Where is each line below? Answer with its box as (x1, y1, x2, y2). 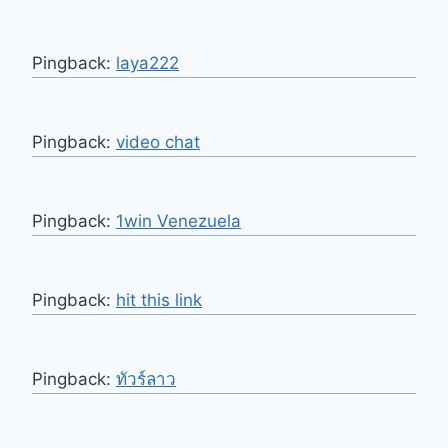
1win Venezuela (116, 211, 241, 232)
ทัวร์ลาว (116, 369, 176, 390)
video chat (116, 132, 200, 153)
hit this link (116, 290, 202, 311)
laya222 (116, 53, 179, 74)
